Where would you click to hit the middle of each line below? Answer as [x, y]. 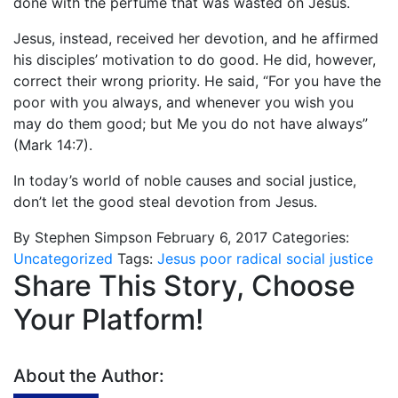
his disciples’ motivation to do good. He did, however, [195, 60]
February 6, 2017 [212, 237]
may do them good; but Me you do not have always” [191, 123]
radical [257, 259]
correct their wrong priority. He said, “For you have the [197, 81]
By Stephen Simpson [83, 237]
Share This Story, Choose [184, 286]
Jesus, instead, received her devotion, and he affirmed [196, 38]
